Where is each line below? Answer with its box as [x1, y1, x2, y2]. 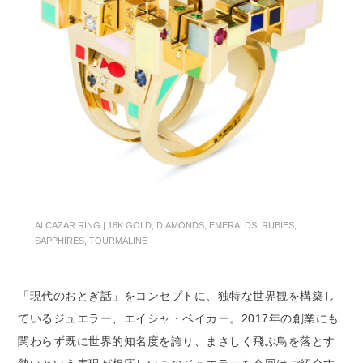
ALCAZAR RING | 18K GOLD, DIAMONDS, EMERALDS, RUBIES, [34, 220, 297, 231]
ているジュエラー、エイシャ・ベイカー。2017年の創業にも [18, 312, 340, 326]
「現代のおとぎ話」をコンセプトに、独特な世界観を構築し [18, 289, 335, 303]
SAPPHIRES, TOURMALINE [34, 236, 147, 246]
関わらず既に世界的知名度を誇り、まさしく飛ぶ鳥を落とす [18, 335, 335, 348]
